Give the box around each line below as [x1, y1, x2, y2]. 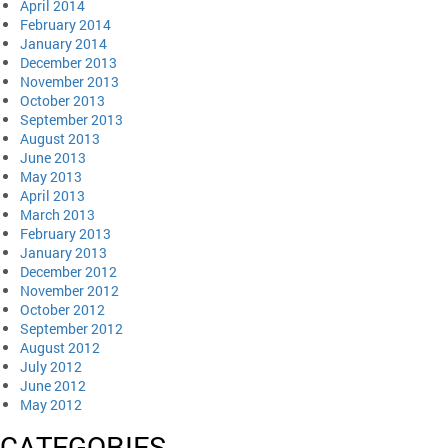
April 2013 [20, 185, 85, 205]
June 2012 [20, 375, 86, 395]
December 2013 [20, 52, 117, 72]
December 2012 [20, 261, 117, 281]
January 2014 [20, 33, 107, 53]
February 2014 [20, 14, 111, 34]
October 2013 [20, 90, 105, 110]
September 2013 [20, 109, 123, 129]
